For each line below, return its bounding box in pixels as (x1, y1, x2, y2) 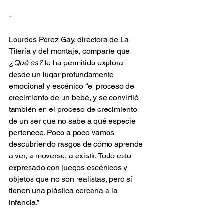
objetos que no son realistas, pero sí (9, 174, 134, 184)
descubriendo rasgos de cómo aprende (9, 139, 145, 149)
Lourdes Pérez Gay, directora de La (9, 34, 131, 44)
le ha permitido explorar (43, 58, 127, 67)
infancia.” (9, 197, 39, 207)
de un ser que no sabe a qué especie (9, 116, 138, 125)
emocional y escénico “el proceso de (9, 81, 136, 91)
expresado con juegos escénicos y (9, 162, 129, 172)
